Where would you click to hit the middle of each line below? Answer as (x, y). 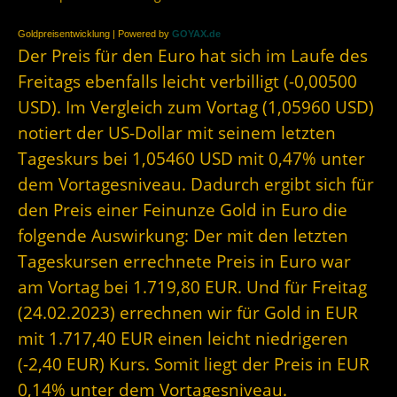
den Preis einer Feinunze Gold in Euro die (183, 210)
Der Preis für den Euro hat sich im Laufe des (193, 56)
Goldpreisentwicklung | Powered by (95, 34)
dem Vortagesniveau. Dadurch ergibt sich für (196, 184)
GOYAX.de (196, 34)
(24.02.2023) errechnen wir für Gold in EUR (188, 313)
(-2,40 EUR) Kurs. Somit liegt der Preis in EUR (194, 364)
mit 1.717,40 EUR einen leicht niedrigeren (183, 339)
